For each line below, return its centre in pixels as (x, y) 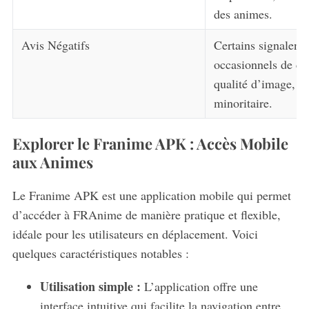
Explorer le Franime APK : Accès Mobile (150, 143)
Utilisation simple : (90, 286)
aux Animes (52, 162)
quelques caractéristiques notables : (100, 253)
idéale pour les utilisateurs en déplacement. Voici (135, 233)
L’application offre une (199, 286)
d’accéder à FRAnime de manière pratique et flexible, (146, 214)
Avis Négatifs (55, 45)
